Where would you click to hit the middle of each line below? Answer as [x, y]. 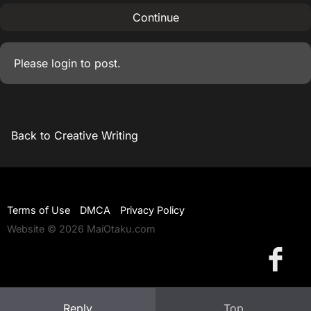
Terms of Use [39, 210]
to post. [99, 63]
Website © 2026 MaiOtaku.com [81, 229]
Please [33, 63]
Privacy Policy [152, 210]
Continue [155, 17]
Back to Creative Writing [75, 135]
